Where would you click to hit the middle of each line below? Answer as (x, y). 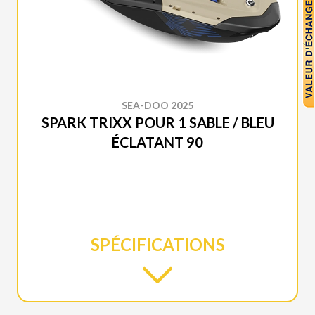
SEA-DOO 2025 (157, 105)
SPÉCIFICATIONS (157, 245)
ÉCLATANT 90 (157, 142)
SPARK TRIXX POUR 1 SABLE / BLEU (157, 123)
